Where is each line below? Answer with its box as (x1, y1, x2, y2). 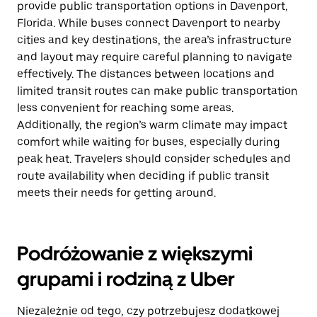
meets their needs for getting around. (17, 186, 216, 200)
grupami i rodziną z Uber (17, 267, 235, 291)
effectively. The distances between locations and (17, 67, 275, 81)
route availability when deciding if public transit (17, 169, 269, 183)
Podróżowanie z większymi (17, 241, 253, 265)
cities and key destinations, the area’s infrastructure (17, 33, 292, 47)
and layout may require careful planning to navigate (17, 50, 292, 64)
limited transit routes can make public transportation (17, 84, 298, 98)
